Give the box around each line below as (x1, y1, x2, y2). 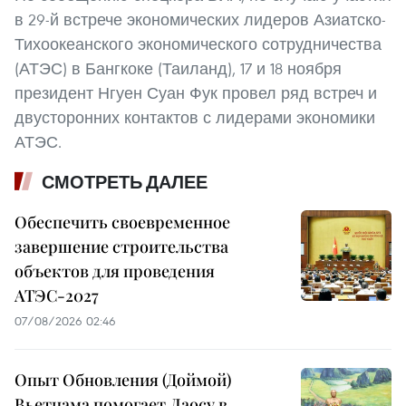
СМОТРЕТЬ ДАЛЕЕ (42, 171, 208, 194)
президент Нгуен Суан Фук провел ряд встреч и (14, 82, 377, 104)
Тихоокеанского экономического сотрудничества (14, 34, 382, 55)
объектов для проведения (14, 260, 215, 283)
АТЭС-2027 (14, 285, 99, 307)
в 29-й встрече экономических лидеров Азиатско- (14, 9, 386, 31)
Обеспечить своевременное (14, 211, 230, 234)
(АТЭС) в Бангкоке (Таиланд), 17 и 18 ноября (14, 58, 342, 80)
